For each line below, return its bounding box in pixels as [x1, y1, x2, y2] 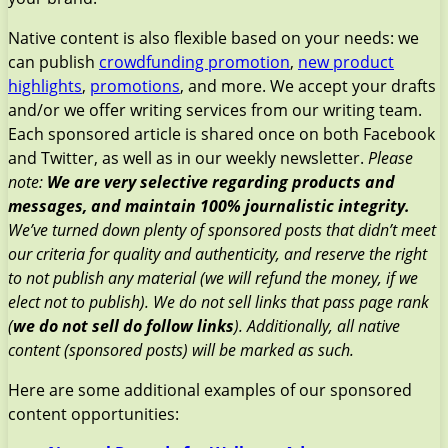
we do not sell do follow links [13, 314, 234, 337]
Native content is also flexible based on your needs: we [8, 26, 419, 49]
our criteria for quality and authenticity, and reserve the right [8, 242, 427, 265]
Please [368, 146, 413, 169]
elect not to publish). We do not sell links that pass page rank [8, 290, 429, 313]
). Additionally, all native [234, 314, 400, 337]
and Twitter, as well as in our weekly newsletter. [8, 146, 368, 169]
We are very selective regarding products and [47, 170, 395, 193]
